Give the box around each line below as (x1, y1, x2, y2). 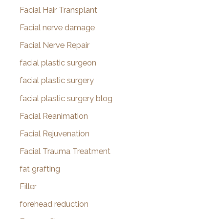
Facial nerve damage (20, 23, 95, 33)
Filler (20, 182, 37, 192)
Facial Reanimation (20, 111, 88, 121)
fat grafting (20, 164, 60, 174)
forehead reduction (20, 199, 88, 209)
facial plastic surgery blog (20, 93, 112, 103)
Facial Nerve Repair (20, 41, 89, 50)
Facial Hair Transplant (20, 5, 97, 15)
